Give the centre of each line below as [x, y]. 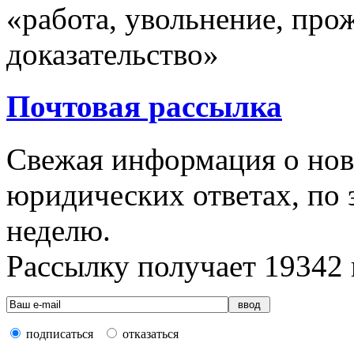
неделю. [58, 230]
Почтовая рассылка [144, 107]
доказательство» [113, 55]
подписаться [60, 333]
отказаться [151, 333]
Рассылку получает [135, 265]
